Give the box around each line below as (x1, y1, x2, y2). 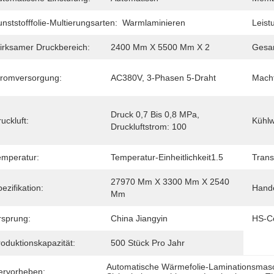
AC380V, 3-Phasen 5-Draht (111, 73, 216, 83)
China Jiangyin (111, 213, 168, 223)
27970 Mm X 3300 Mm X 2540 (111, 177, 229, 187)
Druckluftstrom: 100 (111, 122, 187, 131)
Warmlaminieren (122, 18, 185, 28)
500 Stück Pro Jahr (111, 238, 185, 248)
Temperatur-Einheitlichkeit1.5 (111, 152, 223, 162)
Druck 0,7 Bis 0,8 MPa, (111, 109, 199, 119)
